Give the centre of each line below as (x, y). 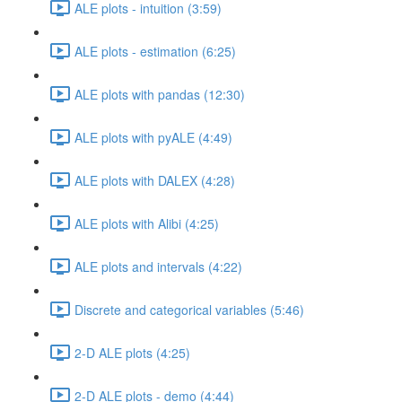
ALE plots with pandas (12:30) (160, 94)
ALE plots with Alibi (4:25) (147, 223)
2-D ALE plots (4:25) (132, 352)
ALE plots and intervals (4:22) (158, 266)
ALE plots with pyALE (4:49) (153, 137)
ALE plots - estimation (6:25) (155, 51)
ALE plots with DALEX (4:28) (155, 180)
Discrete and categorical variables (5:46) (189, 309)
